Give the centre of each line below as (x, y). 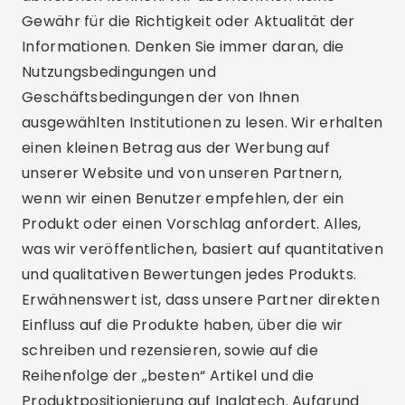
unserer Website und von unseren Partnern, (182, 173)
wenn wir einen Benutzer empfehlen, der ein (183, 198)
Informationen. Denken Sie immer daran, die (183, 47)
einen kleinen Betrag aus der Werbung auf (176, 148)
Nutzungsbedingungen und (119, 72)
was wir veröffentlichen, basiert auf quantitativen (202, 249)
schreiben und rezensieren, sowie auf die (170, 350)
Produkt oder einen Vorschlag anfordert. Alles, (192, 224)
